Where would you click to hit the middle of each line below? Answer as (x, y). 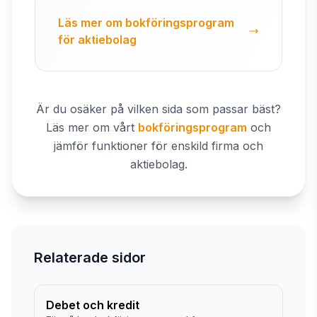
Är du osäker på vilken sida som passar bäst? (158, 109)
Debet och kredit (93, 305)
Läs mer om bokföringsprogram (146, 23)
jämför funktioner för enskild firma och (158, 146)
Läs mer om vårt (90, 127)
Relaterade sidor (90, 258)
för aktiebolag (97, 40)
